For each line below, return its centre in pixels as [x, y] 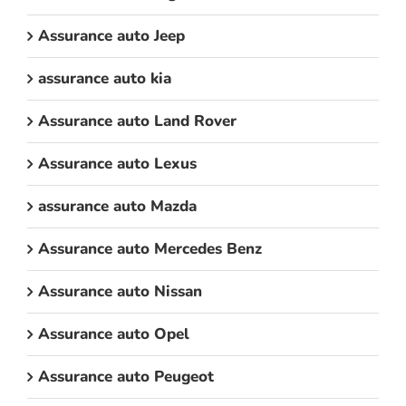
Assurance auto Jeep [111, 36]
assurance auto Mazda [117, 207]
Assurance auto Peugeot [126, 377]
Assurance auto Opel [114, 334]
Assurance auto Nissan [120, 292]
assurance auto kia [105, 79]
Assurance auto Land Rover [137, 121]
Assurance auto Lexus [117, 164]
